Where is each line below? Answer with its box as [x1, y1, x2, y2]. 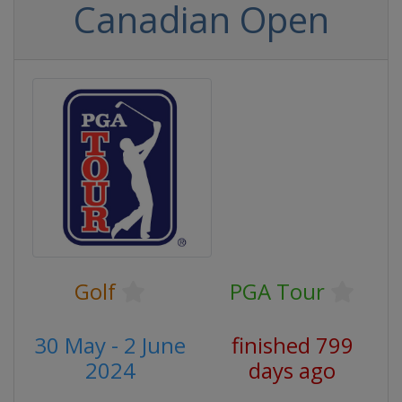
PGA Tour [230, 276, 325, 306]
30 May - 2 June [34, 330, 186, 360]
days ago [249, 355, 336, 385]
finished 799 [231, 330, 354, 360]
